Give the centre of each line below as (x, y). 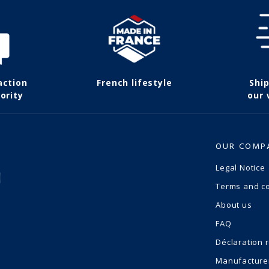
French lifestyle (134, 83)
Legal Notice (240, 168)
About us (234, 205)
